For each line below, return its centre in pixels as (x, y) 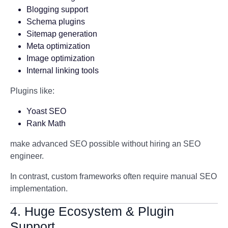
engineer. (27, 156)
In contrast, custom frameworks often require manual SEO (113, 176)
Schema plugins (56, 22)
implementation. (39, 189)
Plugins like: (32, 91)
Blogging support (57, 9)
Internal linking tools (63, 70)
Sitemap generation (62, 34)
